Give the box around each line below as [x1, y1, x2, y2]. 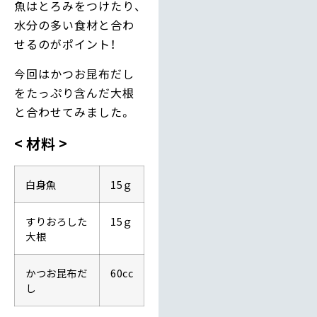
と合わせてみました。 [14, 103, 132, 120]
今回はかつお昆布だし [14, 64, 134, 82]
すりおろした [25, 214, 87, 229]
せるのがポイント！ [14, 35, 116, 53]
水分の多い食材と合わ [14, 16, 134, 34]
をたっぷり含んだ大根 [14, 83, 134, 101]
